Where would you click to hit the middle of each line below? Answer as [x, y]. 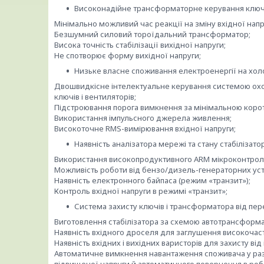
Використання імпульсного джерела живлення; [143, 118]
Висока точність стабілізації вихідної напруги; [140, 45]
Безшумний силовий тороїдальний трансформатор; [152, 34]
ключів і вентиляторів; [95, 97]
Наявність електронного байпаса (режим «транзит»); [152, 181]
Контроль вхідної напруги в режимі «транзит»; [141, 191]
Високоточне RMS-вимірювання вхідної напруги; [145, 129]
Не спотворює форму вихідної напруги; [128, 56]
